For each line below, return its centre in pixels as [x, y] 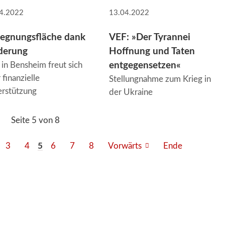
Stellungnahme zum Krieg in [160, 79]
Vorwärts [125, 146]
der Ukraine [131, 92]
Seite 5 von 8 [35, 120]
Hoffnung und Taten [152, 51]
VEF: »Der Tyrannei [149, 37]
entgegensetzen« [145, 65]
